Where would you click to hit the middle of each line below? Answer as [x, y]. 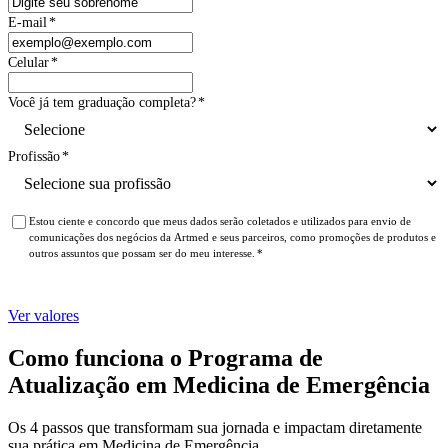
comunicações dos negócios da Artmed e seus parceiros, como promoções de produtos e [232, 236]
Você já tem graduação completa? [102, 102]
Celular [28, 62]
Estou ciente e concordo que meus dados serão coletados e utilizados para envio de [220, 220]
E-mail [27, 22]
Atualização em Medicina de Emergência [219, 384]
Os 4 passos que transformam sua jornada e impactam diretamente [215, 427]
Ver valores [43, 315]
